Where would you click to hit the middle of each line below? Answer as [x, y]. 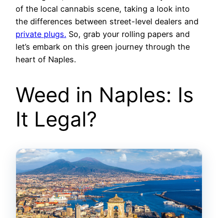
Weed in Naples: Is [105, 95]
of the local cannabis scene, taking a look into [103, 9]
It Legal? [56, 119]
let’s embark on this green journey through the [103, 47]
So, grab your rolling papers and [128, 34]
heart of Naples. [46, 60]
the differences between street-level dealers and [107, 22]
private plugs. [41, 34]
